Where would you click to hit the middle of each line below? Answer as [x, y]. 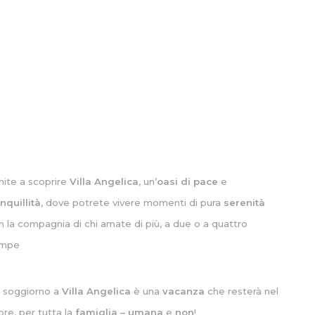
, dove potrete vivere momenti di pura [133, 203]
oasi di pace [188, 182]
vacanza [184, 291]
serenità [245, 203]
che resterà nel [242, 291]
